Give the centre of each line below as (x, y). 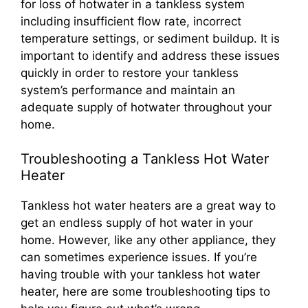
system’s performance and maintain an (128, 90)
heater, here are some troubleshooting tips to (145, 292)
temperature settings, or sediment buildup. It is (150, 38)
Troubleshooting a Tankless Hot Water (145, 159)
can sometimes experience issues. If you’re (139, 257)
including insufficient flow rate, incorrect (131, 21)
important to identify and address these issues (150, 55)
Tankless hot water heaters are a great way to (148, 206)
